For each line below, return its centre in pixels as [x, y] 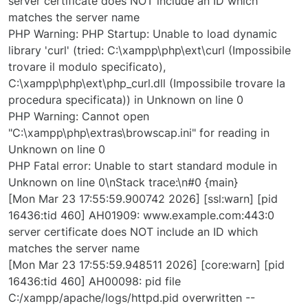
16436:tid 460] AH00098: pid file [95, 282]
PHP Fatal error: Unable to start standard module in [143, 166]
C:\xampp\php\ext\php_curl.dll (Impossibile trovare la [147, 84]
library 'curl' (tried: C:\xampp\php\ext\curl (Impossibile [150, 51]
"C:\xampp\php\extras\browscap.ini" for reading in [139, 133]
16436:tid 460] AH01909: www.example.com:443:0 [141, 216]
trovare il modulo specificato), [87, 67]
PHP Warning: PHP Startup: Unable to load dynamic [143, 34]
